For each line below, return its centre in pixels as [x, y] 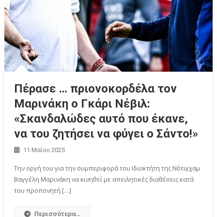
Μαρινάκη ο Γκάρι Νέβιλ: [82, 104]
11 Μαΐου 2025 [44, 150]
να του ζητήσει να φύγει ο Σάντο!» [106, 134]
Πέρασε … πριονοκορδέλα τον [96, 89]
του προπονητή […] [43, 191]
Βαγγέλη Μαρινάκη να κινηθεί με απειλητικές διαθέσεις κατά [104, 179]
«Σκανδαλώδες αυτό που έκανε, [101, 119]
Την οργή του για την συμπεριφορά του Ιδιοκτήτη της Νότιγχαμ [107, 168]
